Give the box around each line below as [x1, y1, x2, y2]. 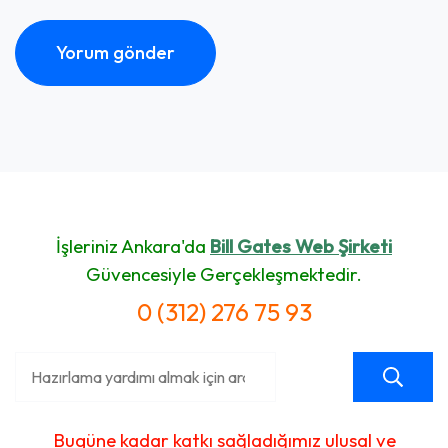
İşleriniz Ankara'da [56, 233, 210, 258]
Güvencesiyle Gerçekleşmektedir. [86, 261, 362, 286]
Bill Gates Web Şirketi [210, 233, 392, 258]
